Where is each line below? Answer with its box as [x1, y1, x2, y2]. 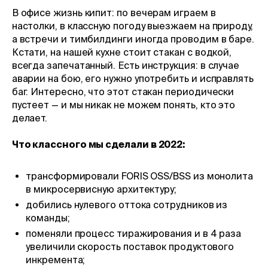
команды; [26, 212, 70, 224]
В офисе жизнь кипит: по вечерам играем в [11, 7, 216, 18]
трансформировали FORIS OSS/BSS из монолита [26, 170, 253, 182]
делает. [11, 112, 48, 123]
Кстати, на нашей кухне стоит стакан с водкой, [11, 46, 232, 57]
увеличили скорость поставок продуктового [26, 241, 234, 252]
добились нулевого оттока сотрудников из [26, 199, 228, 211]
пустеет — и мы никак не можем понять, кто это [11, 99, 236, 110]
